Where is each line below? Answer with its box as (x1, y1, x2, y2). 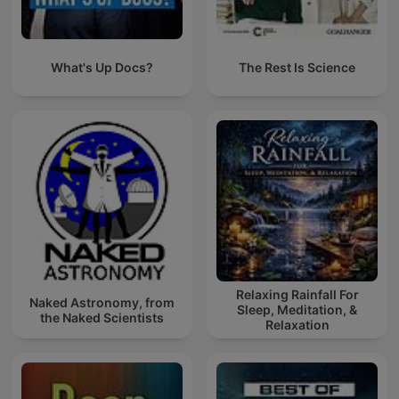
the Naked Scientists (40, 309, 164, 325)
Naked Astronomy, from (29, 294, 175, 310)
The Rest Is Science (239, 60, 355, 76)
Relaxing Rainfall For (235, 287, 359, 303)
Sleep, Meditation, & (237, 302, 357, 318)
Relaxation (265, 317, 330, 333)
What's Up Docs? (51, 60, 153, 76)
